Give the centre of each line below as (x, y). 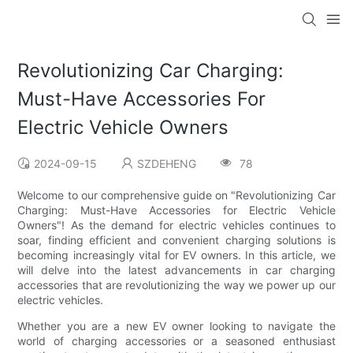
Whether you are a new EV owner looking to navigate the (176, 326)
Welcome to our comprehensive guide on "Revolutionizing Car (176, 195)
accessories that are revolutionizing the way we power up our (176, 285)
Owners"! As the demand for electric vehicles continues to (176, 225)
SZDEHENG (167, 164)
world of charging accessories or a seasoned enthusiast (176, 341)
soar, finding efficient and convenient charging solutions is (176, 240)
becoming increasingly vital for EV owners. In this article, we (176, 255)
